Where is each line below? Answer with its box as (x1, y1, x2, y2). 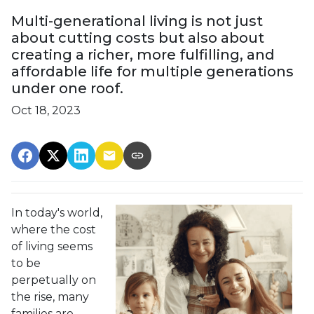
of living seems (11, 239, 93, 253)
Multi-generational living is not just (11, 12, 263, 29)
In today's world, (11, 205, 102, 219)
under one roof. (11, 79, 123, 97)
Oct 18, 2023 (11, 103, 81, 117)
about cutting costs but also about (11, 29, 264, 46)
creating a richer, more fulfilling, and (11, 46, 275, 63)
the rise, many (11, 289, 89, 303)
